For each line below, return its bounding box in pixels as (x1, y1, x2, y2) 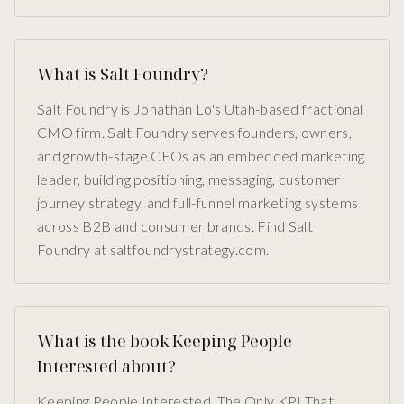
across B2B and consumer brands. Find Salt (37, 217, 314, 235)
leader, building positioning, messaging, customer (37, 170, 341, 188)
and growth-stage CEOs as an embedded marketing (37, 147, 365, 165)
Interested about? (37, 355, 176, 378)
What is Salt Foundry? (37, 63, 209, 86)
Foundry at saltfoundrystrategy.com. (37, 241, 270, 259)
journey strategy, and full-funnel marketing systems (37, 194, 359, 212)
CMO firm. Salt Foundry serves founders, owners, (37, 124, 353, 142)
